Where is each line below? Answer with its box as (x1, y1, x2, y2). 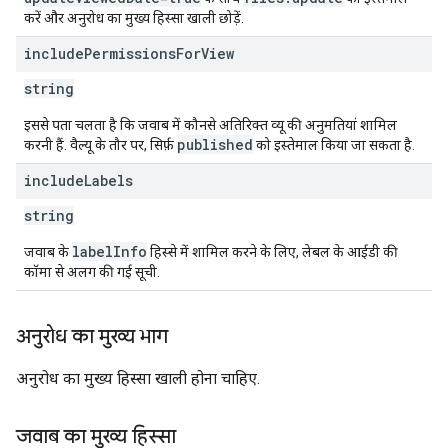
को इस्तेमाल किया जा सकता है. (253, 137, 415, 153)
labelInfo (72, 242, 147, 261)
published (177, 135, 253, 154)
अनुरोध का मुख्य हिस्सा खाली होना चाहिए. (16, 369, 260, 388)
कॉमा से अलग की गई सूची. (24, 264, 160, 280)
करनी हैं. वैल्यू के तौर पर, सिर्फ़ (24, 137, 177, 153)
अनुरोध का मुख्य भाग (16, 324, 168, 349)
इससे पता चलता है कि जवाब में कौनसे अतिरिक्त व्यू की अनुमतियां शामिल (24, 117, 397, 133)
